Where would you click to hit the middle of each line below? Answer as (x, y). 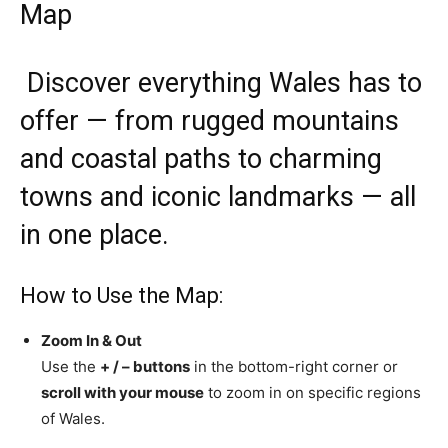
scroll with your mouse (122, 392)
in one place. (94, 235)
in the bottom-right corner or (294, 366)
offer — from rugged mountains (209, 121)
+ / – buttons (145, 366)
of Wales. (73, 418)
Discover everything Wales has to (221, 83)
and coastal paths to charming (201, 159)
